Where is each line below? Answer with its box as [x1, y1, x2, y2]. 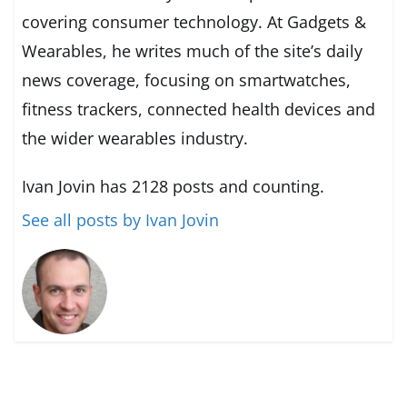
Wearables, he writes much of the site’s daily [22, 40, 363, 63]
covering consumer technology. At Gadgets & [22, 11, 367, 34]
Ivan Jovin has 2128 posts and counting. [22, 175, 325, 198]
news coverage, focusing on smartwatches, [22, 69, 352, 92]
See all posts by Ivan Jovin [22, 209, 220, 232]
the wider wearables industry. [22, 127, 249, 150]
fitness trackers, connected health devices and [22, 98, 376, 121]
